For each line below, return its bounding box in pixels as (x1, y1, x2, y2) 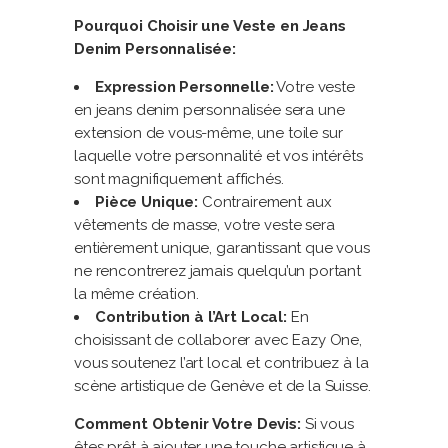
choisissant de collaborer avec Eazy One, (74, 331, 363, 349)
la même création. (74, 285, 199, 303)
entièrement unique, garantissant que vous (74, 239, 370, 257)
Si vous (300, 415, 354, 433)
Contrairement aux (198, 193, 332, 211)
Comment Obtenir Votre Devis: (74, 415, 301, 433)
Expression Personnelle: (95, 78, 274, 96)
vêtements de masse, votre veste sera (74, 216, 335, 234)
